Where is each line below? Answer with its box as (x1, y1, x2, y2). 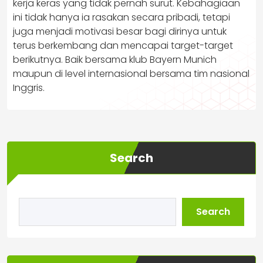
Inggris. (13, 81, 45, 95)
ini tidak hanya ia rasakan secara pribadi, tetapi (13, 11, 230, 24)
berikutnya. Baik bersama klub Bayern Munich (13, 53, 217, 66)
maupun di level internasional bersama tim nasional (13, 67, 249, 80)
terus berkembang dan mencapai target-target (13, 39, 233, 52)
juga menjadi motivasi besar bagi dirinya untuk (13, 25, 227, 38)
